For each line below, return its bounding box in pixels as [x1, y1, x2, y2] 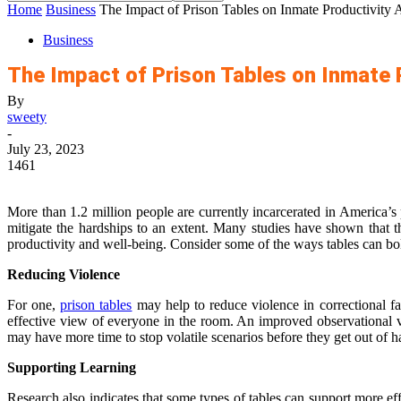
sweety [7, 109, 47, 124]
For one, [7, 297, 61, 312]
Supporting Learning [7, 360, 136, 375]
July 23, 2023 [7, 141, 84, 157]
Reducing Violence [7, 267, 120, 282]
